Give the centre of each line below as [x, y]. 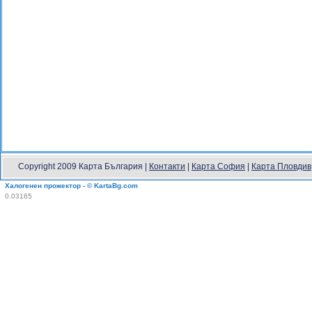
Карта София [218, 166]
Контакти [167, 166]
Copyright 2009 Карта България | [84, 166]
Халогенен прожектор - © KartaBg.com [71, 186]
